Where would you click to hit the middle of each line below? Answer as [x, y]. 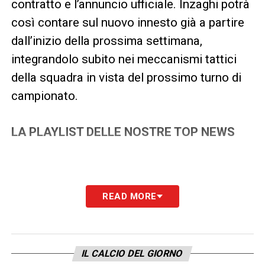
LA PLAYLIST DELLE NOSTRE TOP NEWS [123, 132]
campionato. [44, 96]
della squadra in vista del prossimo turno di [126, 78]
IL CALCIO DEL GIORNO [133, 254]
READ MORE [130, 197]
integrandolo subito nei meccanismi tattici [124, 59]
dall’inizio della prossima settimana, [106, 41]
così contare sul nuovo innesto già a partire [127, 23]
